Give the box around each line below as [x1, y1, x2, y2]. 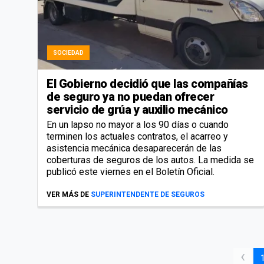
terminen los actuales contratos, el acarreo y [47, 130, 228, 142]
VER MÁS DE [47, 190, 89, 199]
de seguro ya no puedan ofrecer [47, 89, 214, 104]
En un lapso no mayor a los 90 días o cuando [47, 118, 229, 130]
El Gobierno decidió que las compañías [47, 76, 248, 91]
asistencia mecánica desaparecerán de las [47, 142, 222, 154]
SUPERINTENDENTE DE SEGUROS [91, 190, 204, 199]
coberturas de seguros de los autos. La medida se [47, 154, 254, 166]
